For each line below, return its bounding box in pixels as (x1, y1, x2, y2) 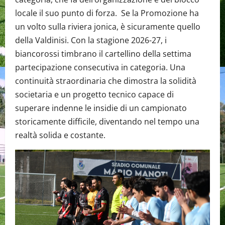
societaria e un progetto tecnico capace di (15, 88, 174, 100)
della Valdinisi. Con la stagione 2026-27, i (15, 34, 167, 46)
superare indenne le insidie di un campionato (15, 102, 187, 114)
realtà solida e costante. (15, 129, 105, 141)
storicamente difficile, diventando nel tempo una (15, 116, 199, 127)
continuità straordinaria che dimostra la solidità (15, 75, 196, 86)
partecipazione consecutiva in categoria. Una (15, 61, 185, 73)
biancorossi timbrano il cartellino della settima (15, 48, 191, 59)
